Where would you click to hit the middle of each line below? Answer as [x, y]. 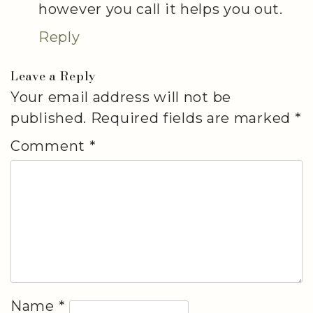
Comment [50, 146]
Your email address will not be [121, 97]
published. [49, 118]
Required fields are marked [192, 118]
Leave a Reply [54, 76]
